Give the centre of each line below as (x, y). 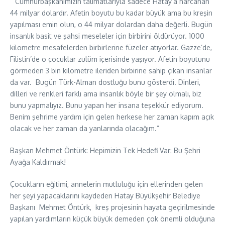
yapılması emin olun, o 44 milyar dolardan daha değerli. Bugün (111, 25)
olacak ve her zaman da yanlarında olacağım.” (85, 129)
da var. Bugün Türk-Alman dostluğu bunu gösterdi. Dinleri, (105, 82)
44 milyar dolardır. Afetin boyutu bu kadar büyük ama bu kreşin (111, 13)
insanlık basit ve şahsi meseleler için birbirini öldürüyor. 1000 (107, 36)
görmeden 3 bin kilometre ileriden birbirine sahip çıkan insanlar (111, 71)
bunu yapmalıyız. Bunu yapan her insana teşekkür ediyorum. (107, 105)
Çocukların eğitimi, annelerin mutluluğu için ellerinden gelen (106, 184)
